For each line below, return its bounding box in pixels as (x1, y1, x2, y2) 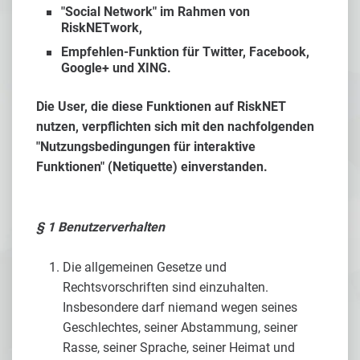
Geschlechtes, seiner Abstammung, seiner (63, 320, 297, 335)
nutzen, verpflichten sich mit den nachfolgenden (36, 119, 314, 134)
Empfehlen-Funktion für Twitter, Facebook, (61, 44, 309, 59)
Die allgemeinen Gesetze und (63, 260, 227, 275)
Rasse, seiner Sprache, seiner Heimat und (63, 340, 295, 355)
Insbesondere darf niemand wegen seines (63, 300, 297, 315)
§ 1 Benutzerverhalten (36, 219, 165, 235)
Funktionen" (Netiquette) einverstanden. (36, 159, 268, 174)
